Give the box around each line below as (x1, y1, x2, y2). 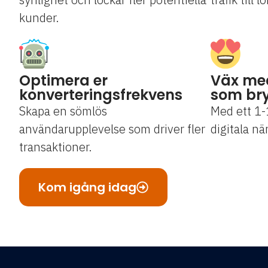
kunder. (19, 10, 59, 26)
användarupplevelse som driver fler (19, 121, 205, 138)
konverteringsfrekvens (19, 85, 182, 105)
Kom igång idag (38, 179, 136, 196)
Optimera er (19, 71, 108, 91)
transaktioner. (19, 139, 92, 156)
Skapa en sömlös (19, 103, 107, 120)
